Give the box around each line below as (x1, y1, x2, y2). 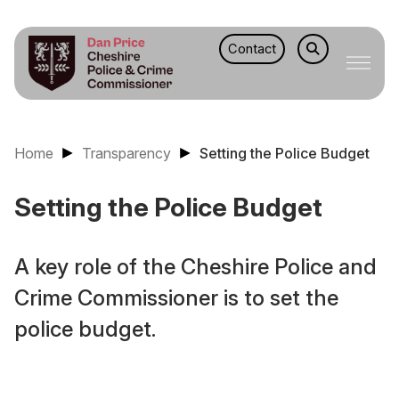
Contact (227, 41, 276, 58)
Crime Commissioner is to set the (14, 285, 338, 311)
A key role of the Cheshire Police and (14, 254, 377, 280)
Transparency (82, 144, 171, 162)
